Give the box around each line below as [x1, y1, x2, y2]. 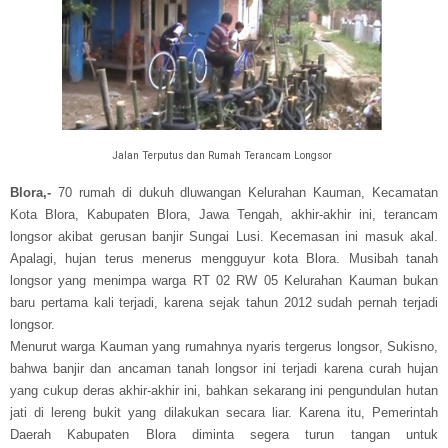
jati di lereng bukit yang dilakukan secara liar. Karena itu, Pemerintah [10, 404, 438, 420]
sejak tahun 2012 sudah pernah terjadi [203, 294, 439, 310]
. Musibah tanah [336, 250, 438, 266]
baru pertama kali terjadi [10, 294, 155, 310]
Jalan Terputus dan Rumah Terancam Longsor [111, 149, 332, 162]
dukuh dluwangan [138, 184, 249, 200]
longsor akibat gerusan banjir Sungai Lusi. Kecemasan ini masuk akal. [10, 228, 438, 244]
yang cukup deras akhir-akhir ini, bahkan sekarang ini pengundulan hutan [10, 382, 438, 398]
